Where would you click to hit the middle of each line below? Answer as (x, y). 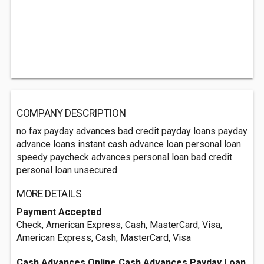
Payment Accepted (59, 212)
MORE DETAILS (49, 194)
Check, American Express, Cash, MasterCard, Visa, (119, 225)
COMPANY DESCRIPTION (71, 113)
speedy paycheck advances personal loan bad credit (124, 157)
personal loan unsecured (67, 170)
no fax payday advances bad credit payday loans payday (132, 131)
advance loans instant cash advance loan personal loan (129, 144)
